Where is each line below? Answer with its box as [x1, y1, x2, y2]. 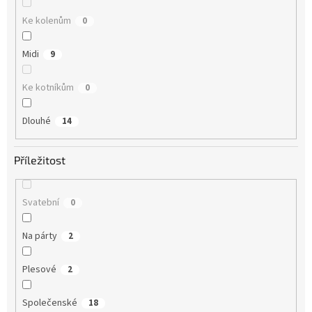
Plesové [22, 263, 56, 277]
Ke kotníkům [22, 80, 74, 95]
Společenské [22, 296, 77, 311]
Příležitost [14, 153, 65, 167]
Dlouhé [22, 114, 51, 128]
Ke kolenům [22, 13, 71, 28]
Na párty [22, 229, 57, 244]
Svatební [22, 196, 59, 210]
